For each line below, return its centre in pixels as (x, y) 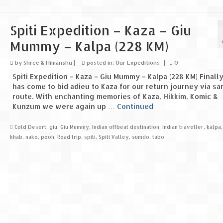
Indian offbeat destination (125, 127)
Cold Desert (30, 127)
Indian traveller (183, 127)
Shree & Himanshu (48, 62)
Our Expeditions (137, 62)
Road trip (69, 137)
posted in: (100, 62)
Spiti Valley (113, 137)
